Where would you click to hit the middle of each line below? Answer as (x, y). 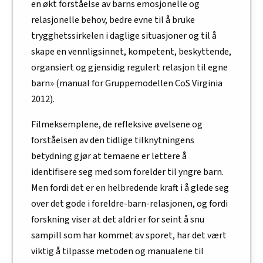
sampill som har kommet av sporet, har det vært (129, 236)
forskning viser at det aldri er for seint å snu (118, 220)
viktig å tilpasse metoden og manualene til (117, 252)
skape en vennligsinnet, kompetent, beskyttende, (131, 52)
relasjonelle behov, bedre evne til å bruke (113, 20)
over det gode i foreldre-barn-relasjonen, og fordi (129, 204)
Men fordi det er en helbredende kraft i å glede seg (130, 188)
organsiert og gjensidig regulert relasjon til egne (129, 68)
